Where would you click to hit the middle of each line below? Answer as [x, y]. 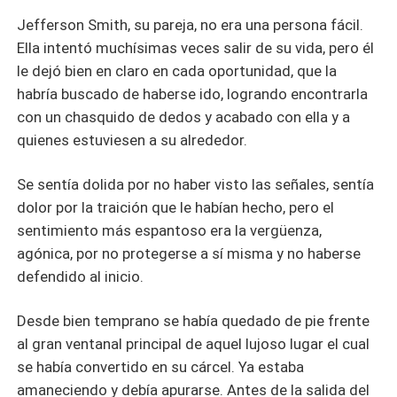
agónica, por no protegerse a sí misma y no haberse [189, 254]
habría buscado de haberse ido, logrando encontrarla [193, 94]
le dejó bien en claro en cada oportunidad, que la [177, 71]
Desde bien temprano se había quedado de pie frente [194, 321]
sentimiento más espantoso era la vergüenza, [170, 231]
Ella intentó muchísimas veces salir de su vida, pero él [196, 48]
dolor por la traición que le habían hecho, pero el [176, 208]
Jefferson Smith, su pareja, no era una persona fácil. [191, 25]
